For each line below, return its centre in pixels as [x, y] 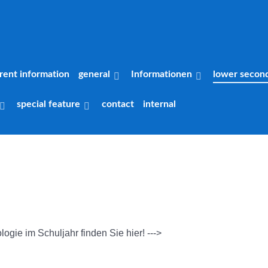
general [94, 74]
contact [118, 104]
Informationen [161, 74]
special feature [49, 104]
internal [159, 104]
